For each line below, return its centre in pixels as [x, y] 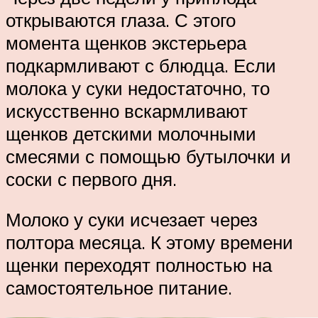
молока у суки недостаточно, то [138, 88]
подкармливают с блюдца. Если [141, 65]
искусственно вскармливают [127, 110]
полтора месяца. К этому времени [149, 242]
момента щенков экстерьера [126, 42]
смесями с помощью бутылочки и [148, 156]
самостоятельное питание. [119, 288]
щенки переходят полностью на [139, 265]
